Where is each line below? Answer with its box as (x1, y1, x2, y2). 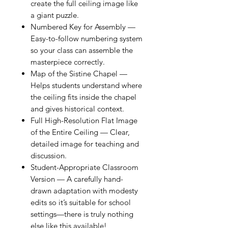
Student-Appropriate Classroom (31, 162, 138, 172)
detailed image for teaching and (31, 139, 139, 149)
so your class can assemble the (31, 45, 133, 55)
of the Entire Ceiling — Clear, (31, 127, 130, 137)
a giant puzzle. (31, 10, 79, 20)
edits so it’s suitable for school (31, 197, 131, 207)
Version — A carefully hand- (31, 174, 123, 184)
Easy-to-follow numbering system (31, 34, 142, 43)
